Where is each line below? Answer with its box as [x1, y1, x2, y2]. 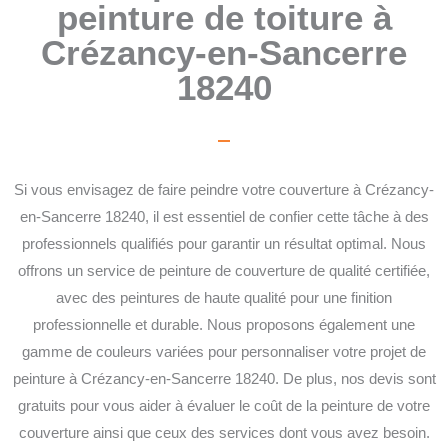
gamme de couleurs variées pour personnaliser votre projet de [22, 344, 426, 361]
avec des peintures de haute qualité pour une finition [56, 290, 392, 307]
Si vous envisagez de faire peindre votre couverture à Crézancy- [14, 182, 434, 199]
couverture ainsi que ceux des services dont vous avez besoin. [18, 425, 430, 442]
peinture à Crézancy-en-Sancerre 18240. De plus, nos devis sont [12, 371, 436, 388]
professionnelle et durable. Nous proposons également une [33, 317, 415, 334]
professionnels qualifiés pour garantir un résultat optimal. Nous [22, 236, 426, 253]
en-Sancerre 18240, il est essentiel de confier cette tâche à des [19, 209, 429, 226]
